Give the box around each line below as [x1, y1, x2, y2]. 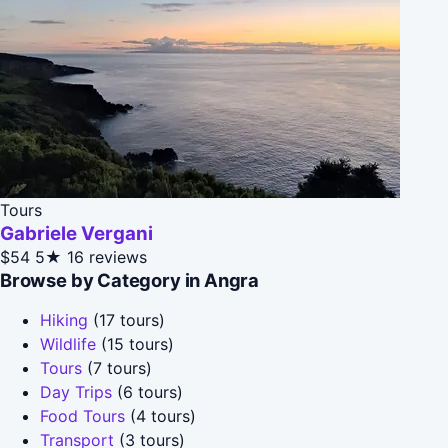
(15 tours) [96, 333, 174, 354]
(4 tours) [125, 405, 196, 426]
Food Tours [40, 405, 125, 426]
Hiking [40, 309, 88, 330]
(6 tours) [112, 381, 183, 402]
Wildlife [40, 333, 96, 354]
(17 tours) [88, 309, 165, 330]
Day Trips [40, 381, 112, 402]
